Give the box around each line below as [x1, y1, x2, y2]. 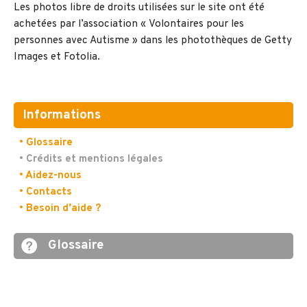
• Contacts [19, 185, 72, 199]
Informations [23, 106, 101, 123]
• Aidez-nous [19, 169, 82, 182]
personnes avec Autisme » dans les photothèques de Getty [14, 34, 292, 48]
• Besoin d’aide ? [19, 201, 101, 215]
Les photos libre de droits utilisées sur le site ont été [14, 1, 265, 15]
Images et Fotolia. [14, 51, 100, 64]
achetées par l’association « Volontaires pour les [14, 18, 244, 32]
